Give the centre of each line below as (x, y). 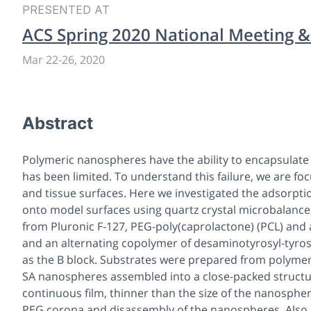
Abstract (58, 123)
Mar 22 (40, 59)
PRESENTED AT (66, 9)
